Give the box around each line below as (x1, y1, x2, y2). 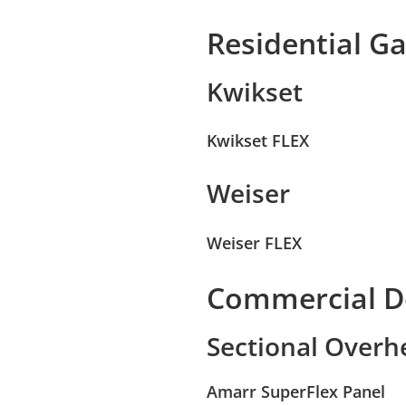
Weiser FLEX (207, 231, 302, 254)
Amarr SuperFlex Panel (207, 380, 385, 402)
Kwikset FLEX (207, 130, 309, 152)
